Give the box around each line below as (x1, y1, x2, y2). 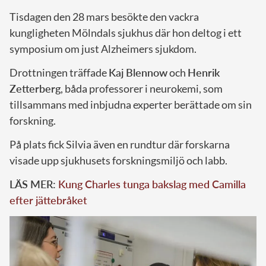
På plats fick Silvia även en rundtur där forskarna (9, 137, 230, 151)
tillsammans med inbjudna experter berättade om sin (9, 97, 252, 111)
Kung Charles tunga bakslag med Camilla (58, 177, 246, 191)
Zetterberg (9, 81, 61, 95)
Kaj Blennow (109, 65, 167, 79)
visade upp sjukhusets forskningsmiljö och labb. (9, 153, 227, 167)
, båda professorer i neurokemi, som (61, 81, 223, 95)
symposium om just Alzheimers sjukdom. (9, 42, 197, 55)
